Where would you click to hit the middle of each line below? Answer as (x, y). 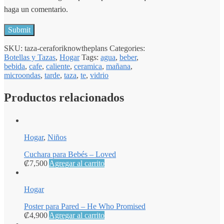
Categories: (127, 48)
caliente (58, 66)
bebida (14, 66)
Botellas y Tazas (30, 57)
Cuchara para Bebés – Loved (70, 154)
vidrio (99, 75)
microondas (22, 75)
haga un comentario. (36, 9)
